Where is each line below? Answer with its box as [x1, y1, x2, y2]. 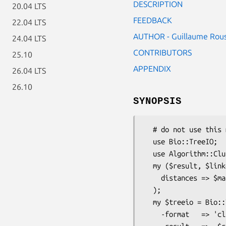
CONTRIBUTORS [133, 47, 192, 57]
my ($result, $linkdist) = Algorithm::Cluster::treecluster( [145, 161, 153, 170]
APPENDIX [133, 64, 171, 73]
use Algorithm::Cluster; [145, 149, 153, 158]
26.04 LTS [12, 66, 46, 75]
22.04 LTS [12, 18, 46, 27]
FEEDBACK [133, 15, 172, 25]
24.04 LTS [12, 34, 46, 43]
